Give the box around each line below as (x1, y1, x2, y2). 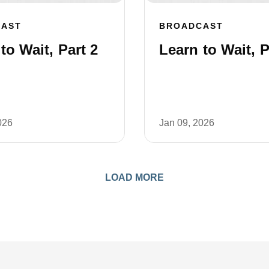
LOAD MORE (105, 172, 164, 183)
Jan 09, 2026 (159, 117, 214, 128)
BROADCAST (159, 20, 223, 31)
